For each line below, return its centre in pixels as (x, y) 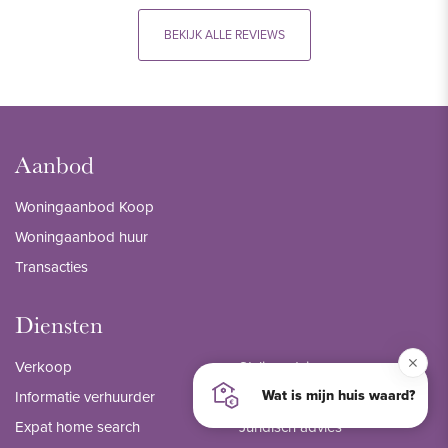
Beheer (262, 396)
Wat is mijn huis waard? (338, 395)
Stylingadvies (281, 366)
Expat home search (77, 426)
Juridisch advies (290, 426)
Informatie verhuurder (85, 396)
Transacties (51, 266)
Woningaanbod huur (81, 236)
